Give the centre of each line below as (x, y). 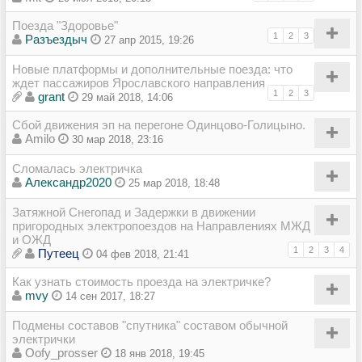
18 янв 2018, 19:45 (160, 353)
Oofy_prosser (61, 352)
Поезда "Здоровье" (65, 25)
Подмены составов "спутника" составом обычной (150, 325)
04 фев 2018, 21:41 (143, 254)
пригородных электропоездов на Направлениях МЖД (161, 225)
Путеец (59, 253)
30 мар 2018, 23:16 (118, 139)
